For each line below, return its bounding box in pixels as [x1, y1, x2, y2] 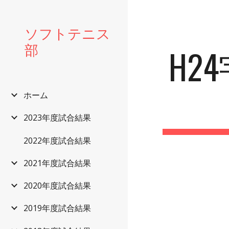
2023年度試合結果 [24, 112, 91, 124]
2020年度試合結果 [24, 180, 91, 192]
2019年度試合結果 [24, 202, 91, 214]
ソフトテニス [25, 22, 110, 43]
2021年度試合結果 [24, 157, 91, 169]
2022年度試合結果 [24, 134, 91, 146]
